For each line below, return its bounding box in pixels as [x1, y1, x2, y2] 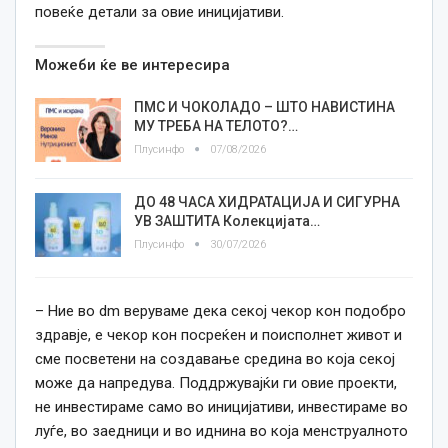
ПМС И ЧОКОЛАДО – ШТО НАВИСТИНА [134, 99, 395, 116]
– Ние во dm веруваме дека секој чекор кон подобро [35, 302, 406, 321]
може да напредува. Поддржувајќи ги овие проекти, [35, 374, 397, 393]
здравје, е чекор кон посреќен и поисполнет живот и [35, 326, 402, 345]
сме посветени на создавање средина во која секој [35, 350, 395, 369]
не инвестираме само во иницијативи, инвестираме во [35, 398, 408, 417]
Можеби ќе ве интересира [35, 56, 230, 75]
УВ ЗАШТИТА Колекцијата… [134, 213, 320, 230]
